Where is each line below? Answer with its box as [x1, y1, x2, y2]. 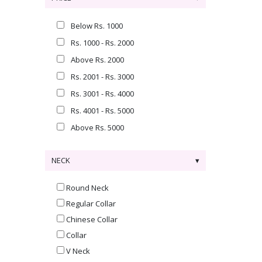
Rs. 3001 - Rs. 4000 [71, 88, 134, 99]
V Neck [66, 246, 90, 256]
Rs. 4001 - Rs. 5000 [71, 105, 134, 116]
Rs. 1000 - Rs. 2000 [71, 37, 134, 48]
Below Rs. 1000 [71, 20, 123, 31]
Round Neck [66, 182, 109, 193]
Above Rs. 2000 [71, 54, 124, 65]
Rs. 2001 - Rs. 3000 [71, 71, 134, 82]
